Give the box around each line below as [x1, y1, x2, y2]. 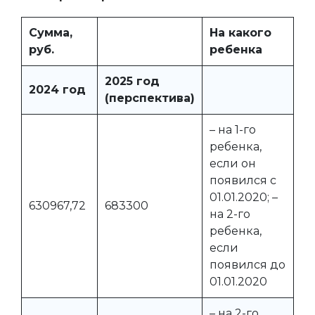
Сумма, [29, 26, 72, 39]
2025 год [105, 75, 160, 88]
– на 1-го [210, 123, 256, 136]
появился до [210, 258, 285, 271]
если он [210, 157, 256, 170]
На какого [210, 26, 271, 39]
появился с [210, 174, 276, 187]
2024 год [29, 83, 86, 96]
